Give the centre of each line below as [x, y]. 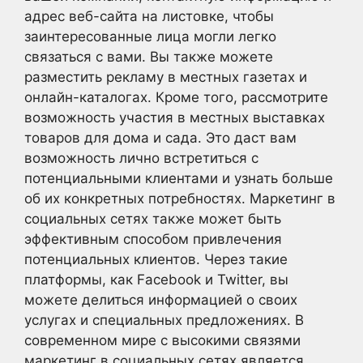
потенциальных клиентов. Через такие [156, 259]
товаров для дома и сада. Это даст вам [160, 138]
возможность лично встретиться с [141, 158]
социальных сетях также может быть [153, 219]
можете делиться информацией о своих [161, 300]
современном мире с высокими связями [162, 340]
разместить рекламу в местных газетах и [166, 77]
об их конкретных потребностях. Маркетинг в [180, 199]
